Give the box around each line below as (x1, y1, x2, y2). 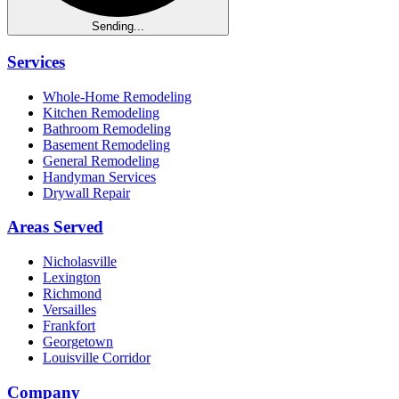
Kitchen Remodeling (43, 104, 159, 120)
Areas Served (7, 217, 103, 237)
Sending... (92, 20, 144, 34)
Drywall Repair (43, 184, 130, 200)
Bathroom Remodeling (43, 120, 171, 136)
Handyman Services (43, 168, 156, 184)
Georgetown (43, 334, 113, 350)
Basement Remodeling (43, 136, 170, 152)
